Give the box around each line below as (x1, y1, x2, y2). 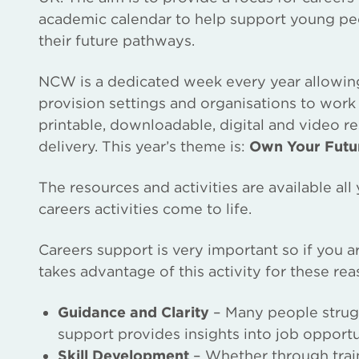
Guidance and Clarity (58, 303, 209, 321)
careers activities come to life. (38, 200, 256, 217)
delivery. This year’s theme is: (38, 137, 249, 155)
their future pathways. (38, 31, 195, 49)
